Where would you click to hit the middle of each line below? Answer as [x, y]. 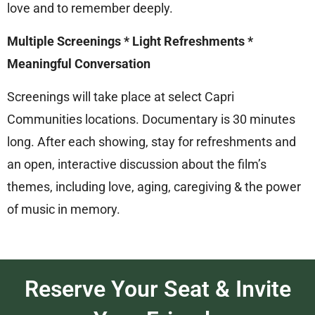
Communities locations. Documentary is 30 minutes [151, 119]
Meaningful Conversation [79, 63]
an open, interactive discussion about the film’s [137, 164]
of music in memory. [64, 209]
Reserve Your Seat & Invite [157, 289]
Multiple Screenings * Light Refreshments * [130, 41]
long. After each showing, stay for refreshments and [152, 141]
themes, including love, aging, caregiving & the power [154, 186]
